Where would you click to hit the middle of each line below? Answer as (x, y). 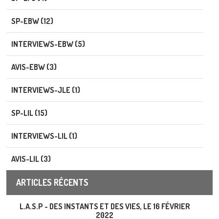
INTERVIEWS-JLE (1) (46, 90)
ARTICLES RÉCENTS (52, 182)
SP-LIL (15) (29, 113)
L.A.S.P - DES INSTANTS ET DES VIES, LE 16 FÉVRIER (105, 206)
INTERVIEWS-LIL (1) (44, 136)
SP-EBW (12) (32, 21)
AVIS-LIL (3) (31, 159)
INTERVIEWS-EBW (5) (48, 44)
